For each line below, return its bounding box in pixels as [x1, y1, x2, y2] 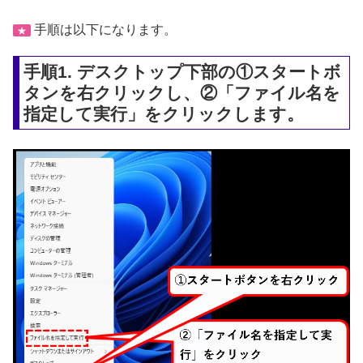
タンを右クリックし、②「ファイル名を [23, 83, 341, 102]
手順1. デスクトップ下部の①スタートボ [23, 62, 342, 81]
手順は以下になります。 [31, 22, 177, 36]
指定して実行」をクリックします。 [23, 104, 305, 123]
